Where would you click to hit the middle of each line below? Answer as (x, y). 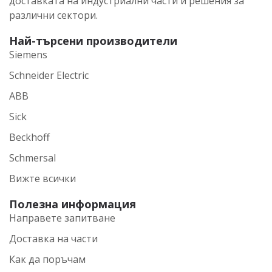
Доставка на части (53, 238)
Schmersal (32, 158)
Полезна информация (73, 204)
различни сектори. (53, 15)
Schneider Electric (49, 75)
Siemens (28, 54)
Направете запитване (62, 218)
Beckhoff (29, 137)
